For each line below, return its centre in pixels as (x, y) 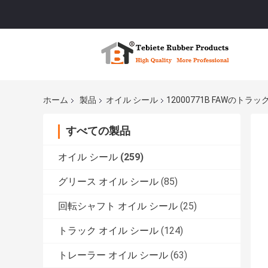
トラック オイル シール (108, 231)
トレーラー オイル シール (113, 255)
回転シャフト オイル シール (118, 206)
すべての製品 (98, 131)
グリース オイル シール (108, 182)
